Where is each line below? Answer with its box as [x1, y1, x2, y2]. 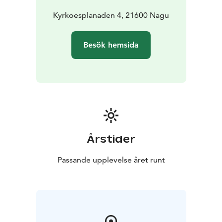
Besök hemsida [83, 40, 139, 50]
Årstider [87, 132, 135, 146]
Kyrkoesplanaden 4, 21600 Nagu [53, 10, 169, 20]
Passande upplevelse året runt [57, 155, 165, 165]
